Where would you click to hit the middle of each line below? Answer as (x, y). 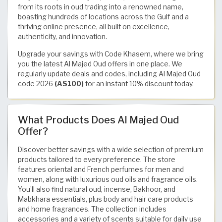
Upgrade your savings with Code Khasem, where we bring (111, 54)
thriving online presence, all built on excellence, (94, 27)
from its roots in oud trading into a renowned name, (101, 7)
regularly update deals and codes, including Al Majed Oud (109, 74)
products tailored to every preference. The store (97, 159)
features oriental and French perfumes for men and (101, 169)
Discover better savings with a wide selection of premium (111, 149)
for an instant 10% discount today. (139, 83)
